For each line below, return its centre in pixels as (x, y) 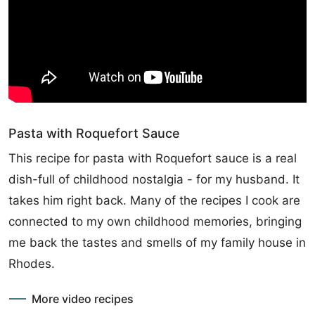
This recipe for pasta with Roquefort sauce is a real (153, 158)
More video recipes (83, 298)
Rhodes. (32, 263)
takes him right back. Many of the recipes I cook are (154, 200)
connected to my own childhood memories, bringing (155, 221)
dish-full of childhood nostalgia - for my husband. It (154, 179)
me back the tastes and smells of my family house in (157, 242)
